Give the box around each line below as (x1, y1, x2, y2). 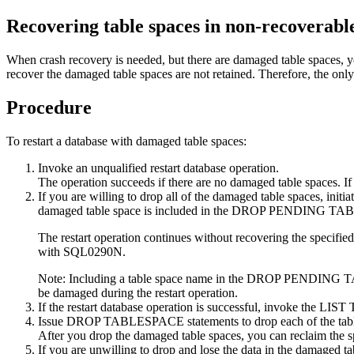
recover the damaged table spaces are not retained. (6, 66, 255, 81)
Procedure (6, 96, 92, 118)
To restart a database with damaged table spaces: (6, 134, 247, 148)
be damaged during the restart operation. (38, 285, 238, 299)
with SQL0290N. (38, 244, 126, 258)
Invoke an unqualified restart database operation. (38, 160, 279, 175)
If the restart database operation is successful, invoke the (38, 299, 319, 314)
